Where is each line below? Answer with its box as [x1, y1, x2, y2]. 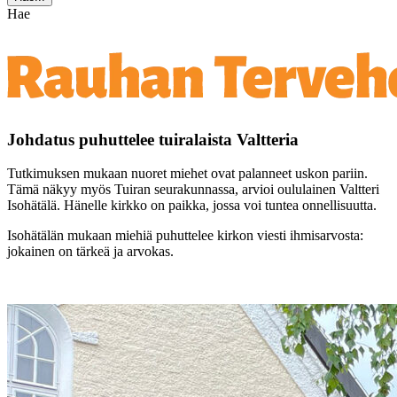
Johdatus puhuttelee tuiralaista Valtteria [7, 129, 299, 149]
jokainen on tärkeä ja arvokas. [7, 244, 174, 260]
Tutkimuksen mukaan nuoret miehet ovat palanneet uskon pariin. [7, 166, 368, 182]
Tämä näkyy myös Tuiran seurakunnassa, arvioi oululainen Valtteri [7, 182, 379, 198]
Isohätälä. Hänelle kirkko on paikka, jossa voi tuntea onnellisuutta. [7, 198, 377, 214]
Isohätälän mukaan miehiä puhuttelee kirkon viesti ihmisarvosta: [7, 228, 363, 244]
